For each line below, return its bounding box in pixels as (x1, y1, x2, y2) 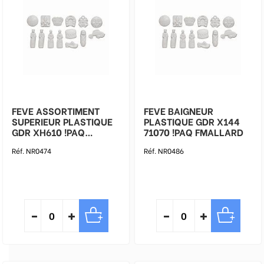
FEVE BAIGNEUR (144, 104, 213, 117)
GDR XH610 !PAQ (12, 125, 85, 138)
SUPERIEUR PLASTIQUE (12, 114, 113, 128)
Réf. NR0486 (144, 146, 184, 156)
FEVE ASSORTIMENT (12, 104, 100, 117)
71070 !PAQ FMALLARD (172, 125, 243, 138)
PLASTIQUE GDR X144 (144, 114, 240, 128)
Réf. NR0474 (12, 146, 51, 156)
